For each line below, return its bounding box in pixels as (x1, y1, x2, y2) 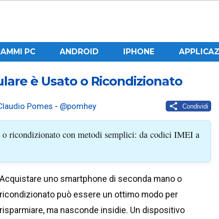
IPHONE (123, 47, 154, 56)
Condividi (182, 102, 208, 110)
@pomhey (60, 101, 96, 111)
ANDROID (59, 47, 99, 56)
